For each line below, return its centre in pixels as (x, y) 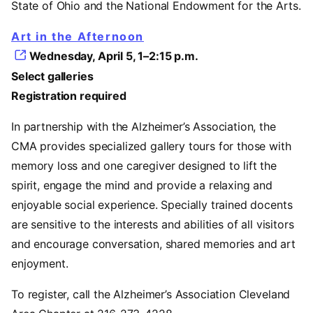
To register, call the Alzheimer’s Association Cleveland (151, 294)
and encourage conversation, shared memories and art (153, 244)
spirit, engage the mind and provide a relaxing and (142, 185)
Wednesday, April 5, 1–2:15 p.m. (114, 56)
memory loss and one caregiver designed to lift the (144, 166)
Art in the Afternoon (78, 36)
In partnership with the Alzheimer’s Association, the (144, 127)
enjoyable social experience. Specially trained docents (152, 205)
